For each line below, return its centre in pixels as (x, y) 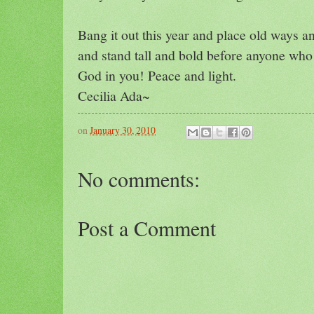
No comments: (139, 178)
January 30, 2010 (123, 130)
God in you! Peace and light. (157, 75)
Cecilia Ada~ (114, 95)
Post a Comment (147, 227)
